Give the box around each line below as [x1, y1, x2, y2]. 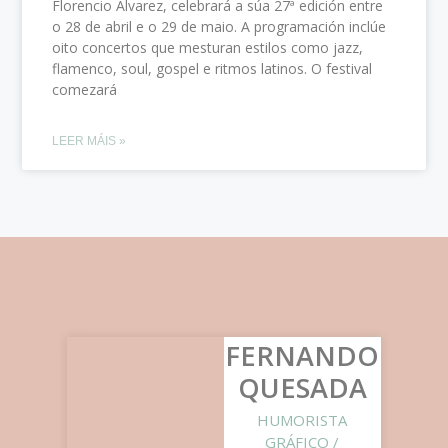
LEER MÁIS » [52, 133, 127, 148]
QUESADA [237, 369, 367, 407]
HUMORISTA [257, 410, 348, 431]
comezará [52, 79, 118, 99]
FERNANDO [225, 337, 380, 375]
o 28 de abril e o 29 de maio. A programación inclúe [52, 16, 387, 36]
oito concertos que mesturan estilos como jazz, [52, 37, 364, 57]
